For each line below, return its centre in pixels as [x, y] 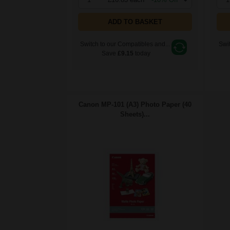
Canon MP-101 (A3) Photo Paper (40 [135, 105]
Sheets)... [135, 114]
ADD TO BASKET [135, 22]
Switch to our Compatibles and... [125, 44]
